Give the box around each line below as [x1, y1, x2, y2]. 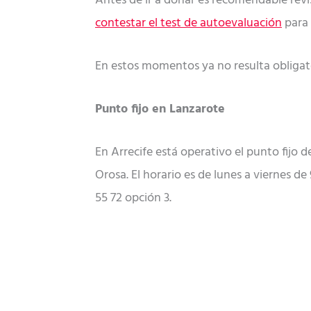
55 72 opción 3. [95, 187, 171, 208]
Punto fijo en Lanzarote [95, 99, 225, 120]
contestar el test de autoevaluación [95, 13, 282, 34]
